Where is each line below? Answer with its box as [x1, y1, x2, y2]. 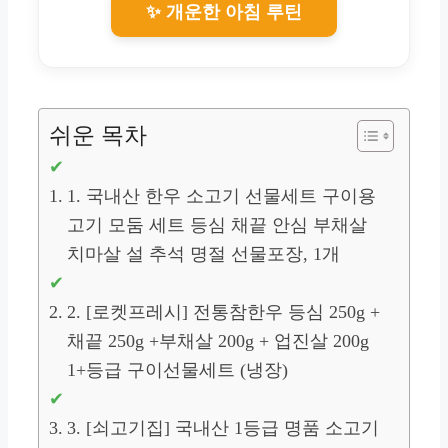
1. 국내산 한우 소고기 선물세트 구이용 [66, 185, 376, 206]
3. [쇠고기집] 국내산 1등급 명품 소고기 [66, 417, 379, 438]
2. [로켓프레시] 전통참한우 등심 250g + [66, 301, 380, 322]
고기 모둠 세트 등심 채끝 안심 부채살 [66, 214, 367, 235]
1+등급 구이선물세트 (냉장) [66, 359, 288, 380]
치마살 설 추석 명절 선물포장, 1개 [66, 243, 340, 264]
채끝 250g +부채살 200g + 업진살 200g [66, 330, 369, 351]
